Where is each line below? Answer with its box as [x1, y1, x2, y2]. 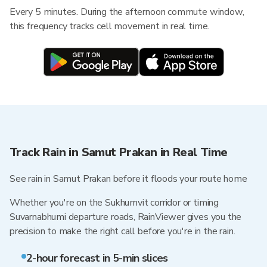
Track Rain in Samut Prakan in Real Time [10, 144, 228, 160]
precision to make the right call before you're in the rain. [10, 225, 235, 238]
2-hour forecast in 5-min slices [26, 251, 168, 265]
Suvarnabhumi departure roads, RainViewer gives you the [10, 210, 242, 223]
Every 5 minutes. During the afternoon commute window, [10, 5, 244, 18]
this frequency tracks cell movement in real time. [10, 20, 210, 33]
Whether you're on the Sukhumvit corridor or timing [10, 196, 219, 209]
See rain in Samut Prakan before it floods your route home [10, 172, 247, 185]
